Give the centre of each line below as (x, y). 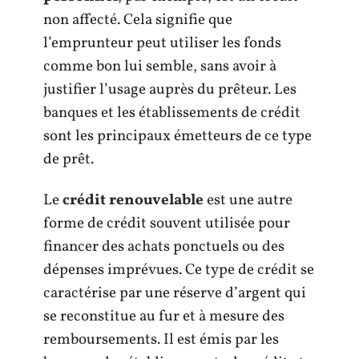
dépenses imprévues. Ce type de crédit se (179, 270)
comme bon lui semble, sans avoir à (160, 66)
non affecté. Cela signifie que (138, 20)
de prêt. (69, 159)
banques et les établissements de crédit (172, 113)
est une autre (248, 200)
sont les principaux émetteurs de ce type (177, 136)
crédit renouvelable (133, 200)
